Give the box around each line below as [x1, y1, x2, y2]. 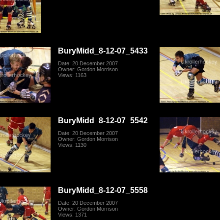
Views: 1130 [58, 142, 87, 148]
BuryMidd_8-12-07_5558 [58, 186, 148, 195]
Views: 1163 [58, 72, 87, 79]
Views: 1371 [58, 212, 87, 218]
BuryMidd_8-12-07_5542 [58, 116, 148, 125]
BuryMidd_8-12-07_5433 [58, 46, 148, 55]
